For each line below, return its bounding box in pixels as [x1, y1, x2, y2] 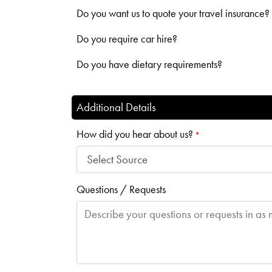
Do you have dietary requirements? [76, 58, 222, 71]
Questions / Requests [76, 183, 166, 196]
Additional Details [76, 100, 156, 115]
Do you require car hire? [76, 33, 177, 46]
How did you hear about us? [76, 128, 193, 141]
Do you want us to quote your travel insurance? [76, 7, 270, 20]
